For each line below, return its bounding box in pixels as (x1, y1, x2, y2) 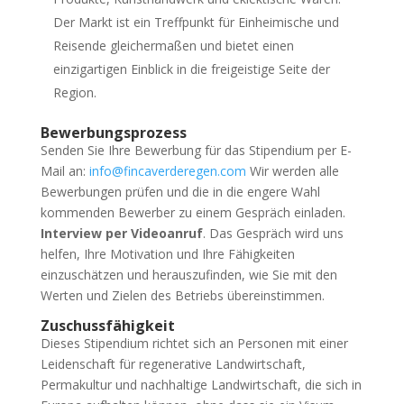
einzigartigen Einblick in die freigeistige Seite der (52, 60, 330, 78)
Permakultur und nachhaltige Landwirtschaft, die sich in (40, 375, 362, 393)
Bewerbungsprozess (40, 122, 187, 142)
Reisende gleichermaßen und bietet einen (52, 36, 294, 54)
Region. (52, 83, 96, 101)
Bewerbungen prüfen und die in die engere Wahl (40, 182, 320, 200)
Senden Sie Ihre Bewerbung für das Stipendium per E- (40, 141, 352, 159)
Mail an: (40, 161, 89, 179)
